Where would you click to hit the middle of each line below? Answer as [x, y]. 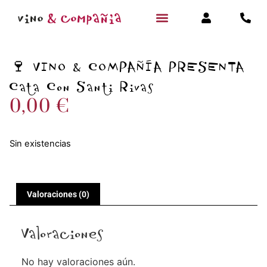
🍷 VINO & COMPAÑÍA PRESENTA [128, 67]
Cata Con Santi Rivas [82, 87]
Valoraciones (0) [58, 194]
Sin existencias [40, 144]
